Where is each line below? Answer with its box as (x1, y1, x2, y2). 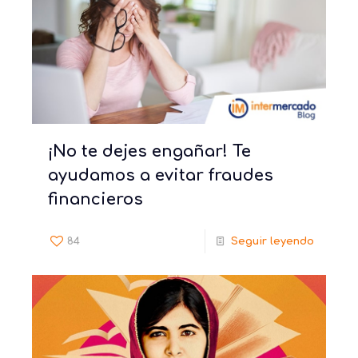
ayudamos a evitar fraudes (48, 165, 273, 185)
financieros (48, 189, 143, 209)
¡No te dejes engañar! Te (48, 141, 251, 161)
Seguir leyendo (231, 235, 314, 247)
